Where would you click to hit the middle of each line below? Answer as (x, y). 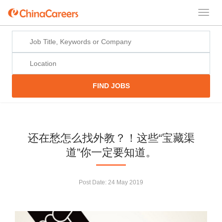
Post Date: (93, 182)
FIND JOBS (111, 86)
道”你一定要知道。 (111, 153)
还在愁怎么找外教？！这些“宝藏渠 (111, 138)
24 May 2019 (126, 182)
